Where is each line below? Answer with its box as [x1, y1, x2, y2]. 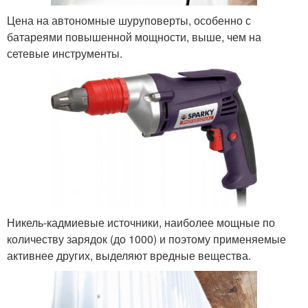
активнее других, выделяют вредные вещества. [7, 247, 251, 263]
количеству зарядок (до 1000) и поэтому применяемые [7, 230, 286, 247]
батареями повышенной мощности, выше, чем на [7, 28, 261, 45]
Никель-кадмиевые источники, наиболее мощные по [7, 214, 275, 230]
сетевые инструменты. [7, 45, 122, 61]
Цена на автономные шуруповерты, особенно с [7, 12, 251, 28]
